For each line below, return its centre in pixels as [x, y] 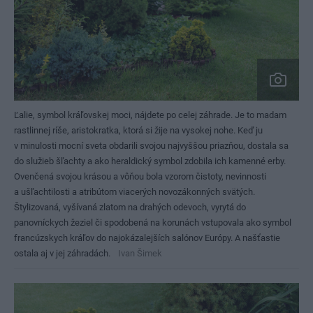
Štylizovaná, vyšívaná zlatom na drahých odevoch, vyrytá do [130, 207]
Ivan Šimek [140, 253]
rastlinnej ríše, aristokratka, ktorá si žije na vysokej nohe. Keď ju [138, 130]
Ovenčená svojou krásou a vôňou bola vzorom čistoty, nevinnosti [140, 176]
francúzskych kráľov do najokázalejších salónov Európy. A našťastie [147, 238]
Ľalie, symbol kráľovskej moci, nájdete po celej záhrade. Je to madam [150, 115]
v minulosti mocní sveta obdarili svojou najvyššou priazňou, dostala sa [151, 146]
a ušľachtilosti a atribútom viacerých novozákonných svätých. [134, 192]
